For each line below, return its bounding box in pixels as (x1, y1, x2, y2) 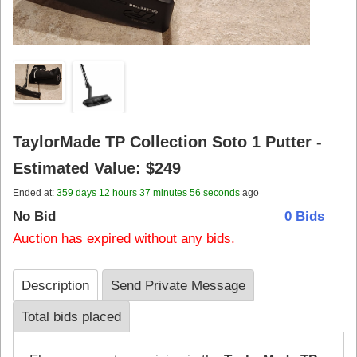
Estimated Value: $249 (13, 159, 182, 177)
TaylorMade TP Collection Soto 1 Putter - (13, 132, 323, 151)
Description (22, 277, 90, 293)
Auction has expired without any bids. (13, 229, 236, 246)
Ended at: (13, 186, 57, 198)
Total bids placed (22, 308, 122, 324)
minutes (151, 186, 190, 198)
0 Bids (284, 207, 324, 224)
